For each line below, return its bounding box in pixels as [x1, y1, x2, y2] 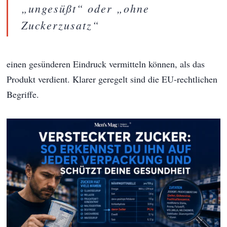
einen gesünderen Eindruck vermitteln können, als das [7, 58, 205, 70]
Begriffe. [7, 88, 40, 101]
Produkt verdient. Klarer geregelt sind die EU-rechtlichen [7, 73, 218, 86]
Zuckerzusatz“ [21, 17, 100, 32]
